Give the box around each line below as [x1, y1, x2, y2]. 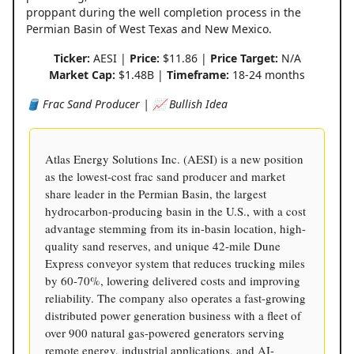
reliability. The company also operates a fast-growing [45, 290, 306, 307]
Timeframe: [167, 67, 229, 83]
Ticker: [53, 51, 90, 66]
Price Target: [209, 51, 278, 66]
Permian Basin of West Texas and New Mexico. [26, 21, 272, 37]
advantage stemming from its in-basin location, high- [45, 220, 306, 237]
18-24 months [229, 67, 305, 83]
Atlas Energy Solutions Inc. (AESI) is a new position [45, 151, 303, 168]
